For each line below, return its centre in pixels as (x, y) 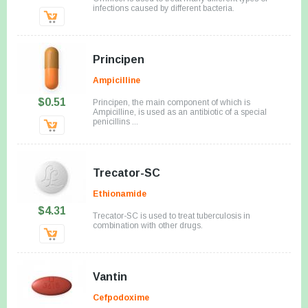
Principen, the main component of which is (172, 102)
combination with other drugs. (148, 225)
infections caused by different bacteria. (164, 8)
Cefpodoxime (121, 297)
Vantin (110, 276)
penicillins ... (115, 121)
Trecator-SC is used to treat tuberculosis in (172, 216)
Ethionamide (120, 194)
